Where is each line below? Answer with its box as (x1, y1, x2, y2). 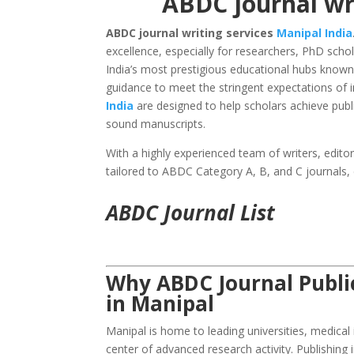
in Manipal (106, 289, 215, 318)
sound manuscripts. (106, 116, 206, 132)
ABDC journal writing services (106, 25, 277, 41)
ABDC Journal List (106, 198, 276, 228)
